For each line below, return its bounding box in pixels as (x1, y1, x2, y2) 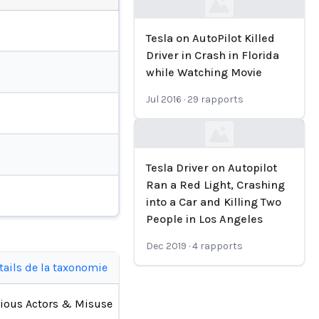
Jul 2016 (146, 93, 182, 105)
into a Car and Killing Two (146, 195, 281, 209)
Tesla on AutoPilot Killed (146, 31, 275, 45)
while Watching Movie (146, 66, 262, 79)
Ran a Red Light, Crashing (146, 178, 285, 192)
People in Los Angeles (146, 212, 263, 226)
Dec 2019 (146, 240, 187, 252)
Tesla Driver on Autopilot (146, 161, 277, 174)
